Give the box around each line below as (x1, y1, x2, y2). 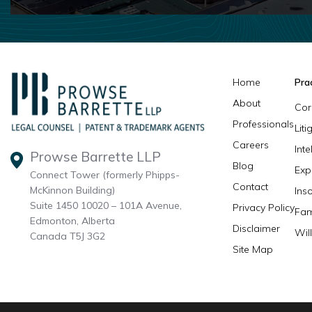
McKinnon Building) (30, 183, 115, 196)
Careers (233, 139, 270, 152)
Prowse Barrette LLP (30, 148, 161, 165)
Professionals (233, 118, 295, 131)
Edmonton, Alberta (30, 214, 115, 227)
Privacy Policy (233, 201, 295, 214)
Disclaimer (233, 222, 281, 235)
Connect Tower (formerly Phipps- (30, 168, 180, 181)
